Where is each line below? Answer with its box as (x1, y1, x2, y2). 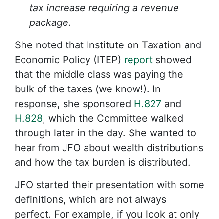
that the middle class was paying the (15, 68, 183, 80)
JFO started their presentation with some (15, 179, 204, 191)
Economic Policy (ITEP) (15, 54, 124, 66)
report (124, 54, 153, 66)
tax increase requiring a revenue (29, 2, 179, 14)
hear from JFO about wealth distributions (15, 142, 203, 153)
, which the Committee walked (43, 112, 183, 124)
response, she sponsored (15, 98, 134, 109)
